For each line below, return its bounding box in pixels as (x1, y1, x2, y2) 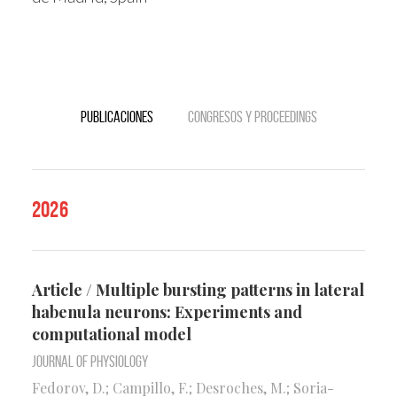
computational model (32, 323, 191, 345)
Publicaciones (80, 107, 153, 126)
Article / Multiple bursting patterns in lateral (32, 278, 364, 300)
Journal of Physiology (32, 352, 148, 370)
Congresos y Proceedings (187, 107, 317, 126)
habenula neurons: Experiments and (32, 300, 302, 323)
